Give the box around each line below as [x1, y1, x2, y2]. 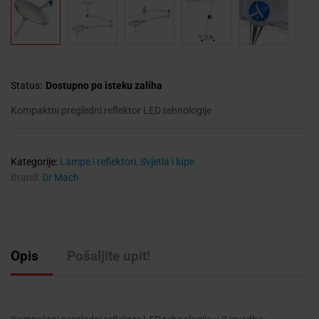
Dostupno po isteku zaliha [46, 79, 162, 91]
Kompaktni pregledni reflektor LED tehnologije [11, 104, 211, 116]
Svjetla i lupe [140, 155, 194, 167]
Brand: [11, 171, 42, 183]
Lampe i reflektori [60, 155, 136, 167]
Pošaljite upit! [67, 247, 150, 264]
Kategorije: [11, 155, 60, 167]
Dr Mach [42, 171, 79, 183]
